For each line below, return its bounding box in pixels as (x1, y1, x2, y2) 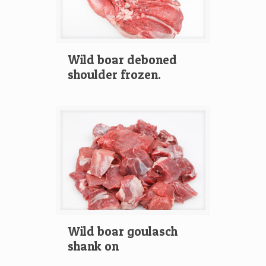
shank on (68, 239, 119, 254)
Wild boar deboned (68, 52, 177, 67)
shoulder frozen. (68, 67, 161, 82)
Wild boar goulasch (68, 224, 178, 239)
